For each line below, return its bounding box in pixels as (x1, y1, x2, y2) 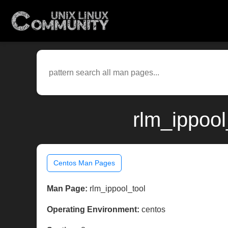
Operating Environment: (47, 205, 139, 214)
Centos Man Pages (53, 159, 115, 167)
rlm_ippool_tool (88, 184, 146, 193)
